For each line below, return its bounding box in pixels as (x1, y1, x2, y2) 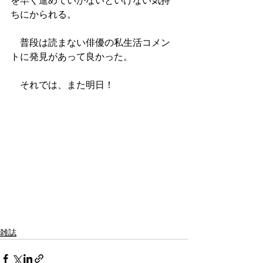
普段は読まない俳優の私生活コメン (11, 37, 170, 48)
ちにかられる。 (11, 9, 76, 19)
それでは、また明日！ (11, 79, 114, 90)
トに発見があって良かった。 (11, 51, 133, 62)
